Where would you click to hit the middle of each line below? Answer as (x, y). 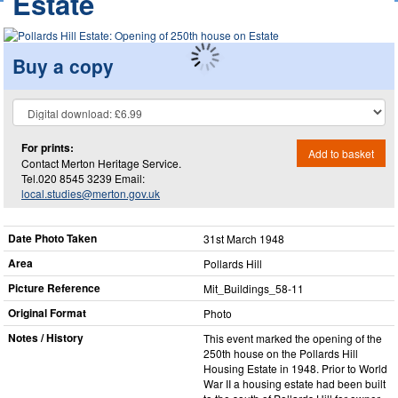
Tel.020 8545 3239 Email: (83, 178)
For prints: (48, 147)
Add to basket (341, 153)
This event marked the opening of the (293, 338)
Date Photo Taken (52, 238)
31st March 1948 (244, 239)
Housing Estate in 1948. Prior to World (295, 368)
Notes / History (46, 338)
